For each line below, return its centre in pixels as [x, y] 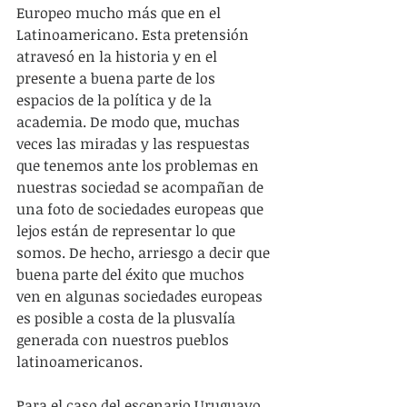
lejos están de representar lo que [128, 230]
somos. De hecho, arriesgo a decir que [145, 252]
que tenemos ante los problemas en [139, 165]
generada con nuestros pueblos [124, 339]
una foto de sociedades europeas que [142, 208]
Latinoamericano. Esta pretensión [134, 34]
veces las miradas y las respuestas [135, 143]
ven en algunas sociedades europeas [141, 296]
